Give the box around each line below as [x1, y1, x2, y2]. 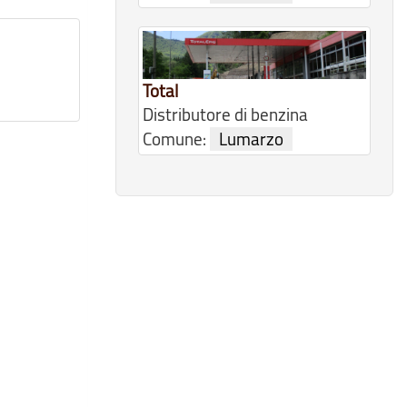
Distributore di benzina [143, 102, 308, 126]
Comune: [143, 126, 210, 151]
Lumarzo [219, 126, 283, 151]
